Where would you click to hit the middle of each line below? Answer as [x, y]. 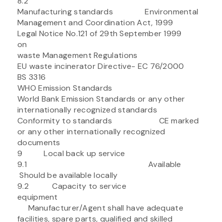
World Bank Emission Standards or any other [101, 99]
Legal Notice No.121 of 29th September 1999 [100, 33]
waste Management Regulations [78, 55]
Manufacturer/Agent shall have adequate [100, 208]
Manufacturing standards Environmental [108, 11]
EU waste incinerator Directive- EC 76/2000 [101, 66]
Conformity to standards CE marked [108, 120]
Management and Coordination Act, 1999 [95, 22]
